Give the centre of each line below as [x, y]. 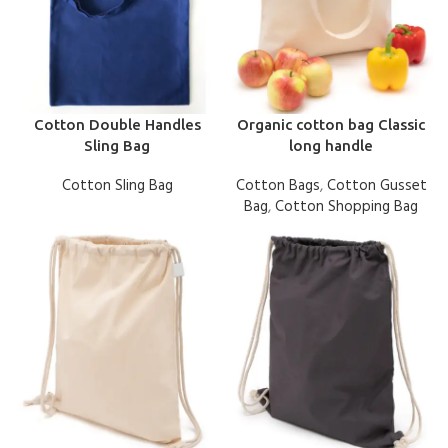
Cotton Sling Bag [117, 185]
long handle [331, 145]
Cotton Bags [277, 185]
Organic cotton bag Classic [331, 124]
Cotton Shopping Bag [346, 206]
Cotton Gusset [376, 185]
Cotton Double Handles [117, 124]
